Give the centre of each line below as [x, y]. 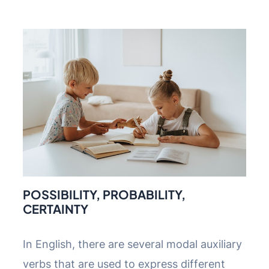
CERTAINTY [56, 208]
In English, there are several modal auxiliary [132, 244]
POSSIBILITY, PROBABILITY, [104, 194]
